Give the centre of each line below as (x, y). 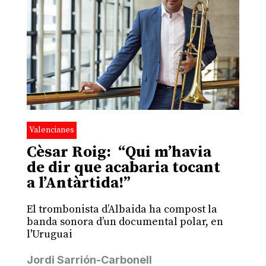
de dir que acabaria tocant (123, 167)
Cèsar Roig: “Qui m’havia (119, 152)
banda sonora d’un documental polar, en (125, 221)
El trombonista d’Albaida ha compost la (122, 209)
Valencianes (51, 130)
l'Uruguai (49, 234)
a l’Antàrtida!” (78, 183)
